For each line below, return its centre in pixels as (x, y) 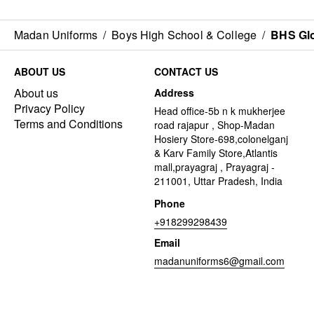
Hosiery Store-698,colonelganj (221, 139)
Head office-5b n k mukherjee (220, 111)
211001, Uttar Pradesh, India (218, 181)
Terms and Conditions (68, 124)
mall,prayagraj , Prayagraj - (214, 167)
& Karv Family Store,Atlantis (216, 153)
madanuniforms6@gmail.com (219, 261)
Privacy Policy (49, 109)
